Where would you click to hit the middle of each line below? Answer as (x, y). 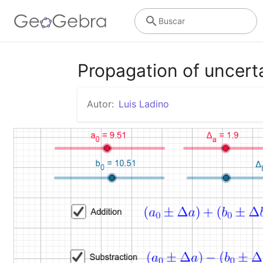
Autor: (100, 104)
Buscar (171, 21)
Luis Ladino (144, 104)
